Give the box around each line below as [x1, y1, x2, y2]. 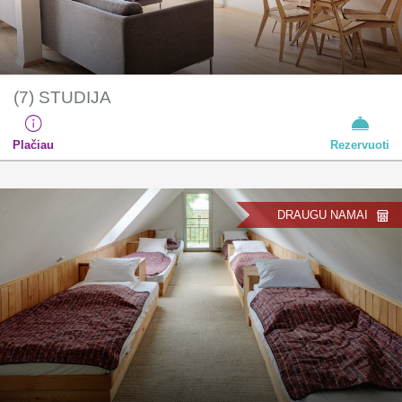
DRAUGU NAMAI [277, 208, 368, 223]
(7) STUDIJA [13, 88, 111, 108]
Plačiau [13, 138, 54, 153]
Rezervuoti [330, 138, 389, 153]
